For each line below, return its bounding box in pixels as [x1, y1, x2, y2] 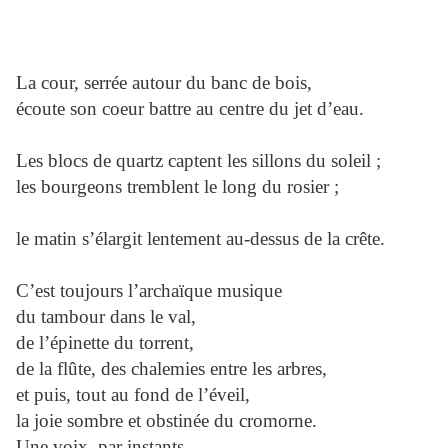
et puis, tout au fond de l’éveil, [16, 384, 250, 406]
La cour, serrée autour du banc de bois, [16, 72, 312, 94]
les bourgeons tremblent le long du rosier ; [16, 176, 339, 198]
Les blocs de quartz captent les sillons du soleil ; [16, 150, 381, 172]
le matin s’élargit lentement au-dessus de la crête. [16, 228, 385, 250]
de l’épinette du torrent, [16, 332, 194, 354]
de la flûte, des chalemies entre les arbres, [16, 358, 327, 380]
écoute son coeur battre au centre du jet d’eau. [16, 98, 364, 120]
